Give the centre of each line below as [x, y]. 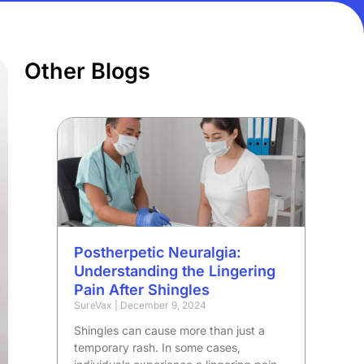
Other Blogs [88, 71]
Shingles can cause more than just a [170, 330]
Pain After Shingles [142, 289]
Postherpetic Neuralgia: [158, 252]
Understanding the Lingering [175, 271]
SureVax [95, 305]
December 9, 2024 [162, 305]
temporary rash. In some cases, [158, 347]
